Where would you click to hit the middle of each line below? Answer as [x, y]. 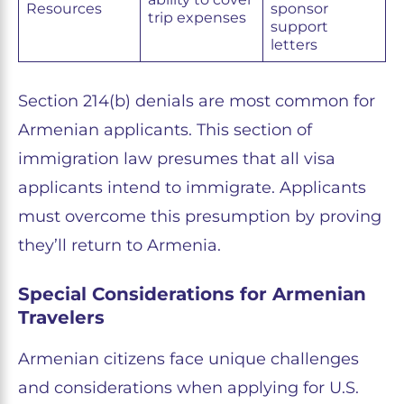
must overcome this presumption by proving [200, 217]
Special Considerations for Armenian [192, 294]
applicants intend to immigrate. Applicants [192, 188]
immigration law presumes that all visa [177, 159]
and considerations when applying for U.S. [188, 388]
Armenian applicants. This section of [165, 130]
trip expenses [197, 18]
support [299, 27]
